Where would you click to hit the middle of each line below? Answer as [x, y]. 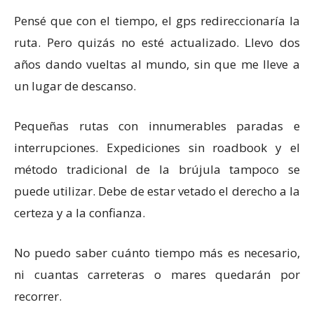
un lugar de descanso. [75, 86]
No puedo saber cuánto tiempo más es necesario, [157, 253]
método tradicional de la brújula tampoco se [157, 169]
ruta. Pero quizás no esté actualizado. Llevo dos [157, 42]
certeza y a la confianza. [80, 213]
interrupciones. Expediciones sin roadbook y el [157, 148]
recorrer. [38, 296]
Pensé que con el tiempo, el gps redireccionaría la [157, 21]
